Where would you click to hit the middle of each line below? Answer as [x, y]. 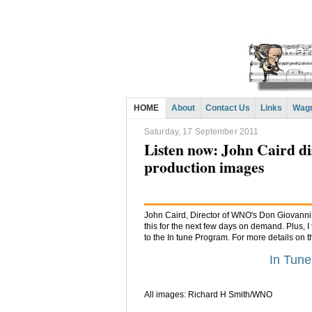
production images [204, 167]
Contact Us [228, 108]
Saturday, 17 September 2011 [202, 132]
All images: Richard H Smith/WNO [208, 295]
